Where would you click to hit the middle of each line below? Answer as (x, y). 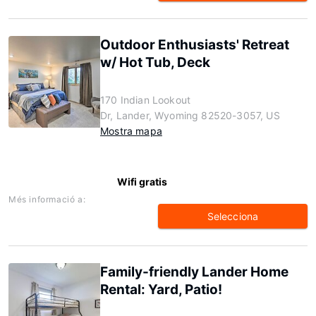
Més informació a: (47, 199)
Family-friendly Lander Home (194, 272)
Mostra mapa (131, 131)
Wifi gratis (142, 182)
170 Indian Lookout (146, 100)
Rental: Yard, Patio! (161, 290)
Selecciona (233, 216)
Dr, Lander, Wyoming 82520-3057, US (190, 115)
